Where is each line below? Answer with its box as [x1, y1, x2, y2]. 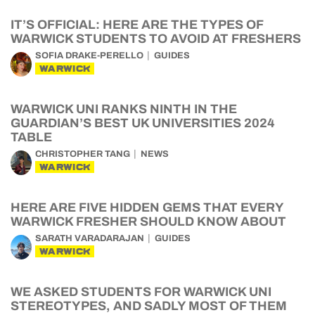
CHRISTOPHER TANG [35, 149, 130, 159]
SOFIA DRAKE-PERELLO [35, 51, 143, 60]
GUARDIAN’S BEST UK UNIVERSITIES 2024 [11, 116, 275, 130]
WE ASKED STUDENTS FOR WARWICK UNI [11, 285, 271, 299]
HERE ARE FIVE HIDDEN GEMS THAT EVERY [11, 200, 283, 214]
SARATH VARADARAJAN [35, 233, 144, 243]
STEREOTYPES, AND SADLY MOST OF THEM [11, 299, 287, 313]
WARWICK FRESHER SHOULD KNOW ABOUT [11, 214, 286, 229]
